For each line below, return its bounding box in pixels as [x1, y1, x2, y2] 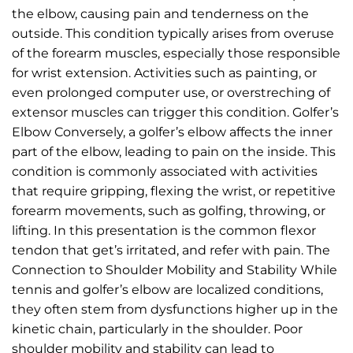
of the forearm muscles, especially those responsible [12, 45, 340, 61]
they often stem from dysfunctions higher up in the [12, 301, 338, 317]
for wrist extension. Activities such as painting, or [12, 65, 317, 80]
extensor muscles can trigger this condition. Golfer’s [12, 104, 339, 120]
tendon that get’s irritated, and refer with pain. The [12, 242, 330, 258]
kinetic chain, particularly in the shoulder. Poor [12, 321, 303, 336]
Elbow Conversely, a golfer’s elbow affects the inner [12, 124, 333, 139]
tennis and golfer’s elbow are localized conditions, [12, 281, 323, 297]
